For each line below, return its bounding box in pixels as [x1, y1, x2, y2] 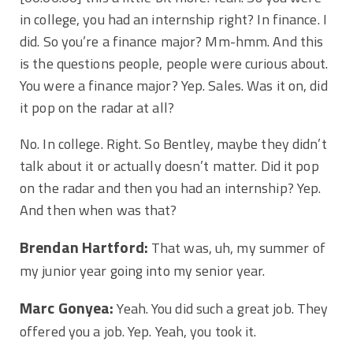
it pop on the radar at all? [20, 96, 174, 118]
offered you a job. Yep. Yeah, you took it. [20, 320, 257, 342]
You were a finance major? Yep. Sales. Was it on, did [20, 74, 328, 96]
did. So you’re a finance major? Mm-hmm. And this [20, 30, 324, 52]
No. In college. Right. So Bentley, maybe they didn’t [20, 132, 327, 154]
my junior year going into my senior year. [20, 259, 269, 281]
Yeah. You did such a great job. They [113, 297, 329, 319]
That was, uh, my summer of [147, 236, 325, 258]
